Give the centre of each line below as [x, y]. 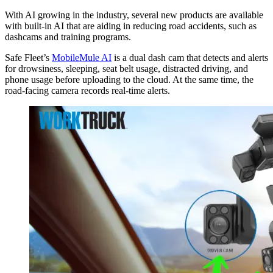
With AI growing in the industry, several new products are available [134, 15]
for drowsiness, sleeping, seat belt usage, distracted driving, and [126, 69]
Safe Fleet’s [28, 58]
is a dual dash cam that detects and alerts [190, 58]
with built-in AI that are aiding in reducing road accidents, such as [131, 26]
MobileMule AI [82, 58]
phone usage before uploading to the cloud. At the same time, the [129, 80]
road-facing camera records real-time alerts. [87, 91]
